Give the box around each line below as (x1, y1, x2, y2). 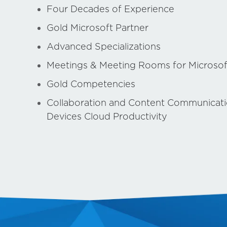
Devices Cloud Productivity (47, 111, 167, 122)
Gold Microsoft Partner (47, 22, 148, 33)
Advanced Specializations (47, 41, 161, 52)
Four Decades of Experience (47, 4, 174, 14)
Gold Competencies (47, 79, 135, 89)
